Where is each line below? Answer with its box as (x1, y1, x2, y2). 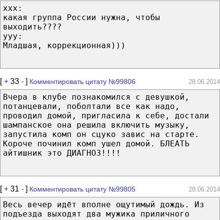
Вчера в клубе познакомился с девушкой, (3, 92, 190, 102)
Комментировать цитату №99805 (29, 185, 136, 193)
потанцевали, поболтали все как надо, (3, 101, 180, 111)
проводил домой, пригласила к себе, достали (3, 110, 209, 120)
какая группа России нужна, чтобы (3, 12, 160, 22)
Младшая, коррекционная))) (3, 40, 126, 50)
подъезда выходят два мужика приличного (3, 209, 190, 219)
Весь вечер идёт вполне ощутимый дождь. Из (3, 199, 204, 209)
